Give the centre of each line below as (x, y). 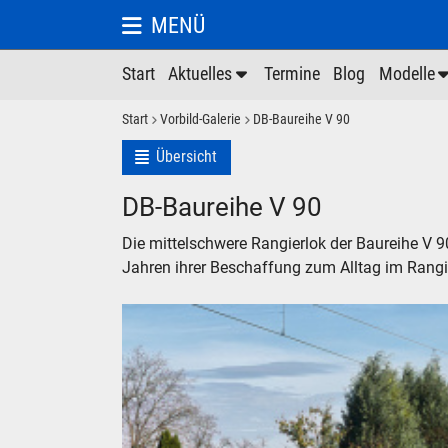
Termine (291, 74)
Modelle (406, 74)
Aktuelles (200, 74)
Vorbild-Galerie (201, 119)
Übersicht (187, 156)
